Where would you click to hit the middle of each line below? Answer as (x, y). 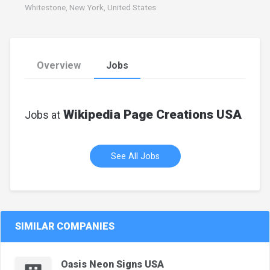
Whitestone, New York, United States (90, 8)
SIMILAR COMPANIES (65, 227)
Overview (59, 66)
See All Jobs (135, 156)
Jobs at (42, 115)
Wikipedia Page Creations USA (151, 115)
